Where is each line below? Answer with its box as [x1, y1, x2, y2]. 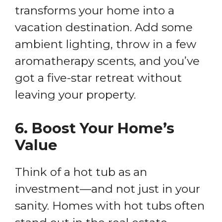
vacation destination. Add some [15, 20, 193, 34]
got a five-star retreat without [15, 70, 182, 85]
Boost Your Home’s [32, 119, 174, 137]
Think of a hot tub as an [15, 165, 147, 179]
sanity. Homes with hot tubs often [15, 199, 205, 213]
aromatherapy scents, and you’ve [15, 54, 200, 68]
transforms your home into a [15, 3, 174, 17]
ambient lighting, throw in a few [15, 37, 196, 51]
